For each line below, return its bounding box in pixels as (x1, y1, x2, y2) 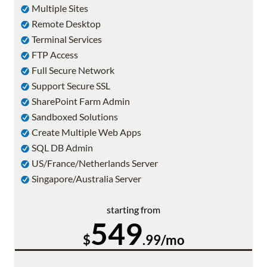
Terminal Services (30, 33, 102, 45)
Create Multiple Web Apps (30, 126, 141, 138)
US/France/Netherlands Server (30, 157, 158, 169)
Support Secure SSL (30, 80, 110, 92)
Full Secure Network (30, 64, 114, 76)
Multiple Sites (30, 2, 88, 14)
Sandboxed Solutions (30, 111, 118, 123)
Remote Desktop (30, 18, 101, 30)
